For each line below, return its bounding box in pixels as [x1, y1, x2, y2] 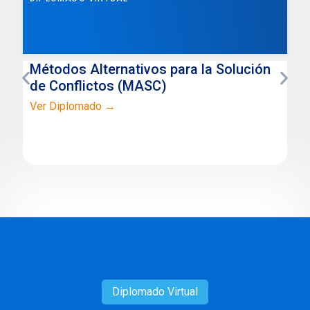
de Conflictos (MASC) [29, 77, 167, 94]
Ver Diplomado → [29, 99, 116, 113]
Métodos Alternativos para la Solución [29, 60, 271, 77]
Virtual [165, 284, 198, 298]
